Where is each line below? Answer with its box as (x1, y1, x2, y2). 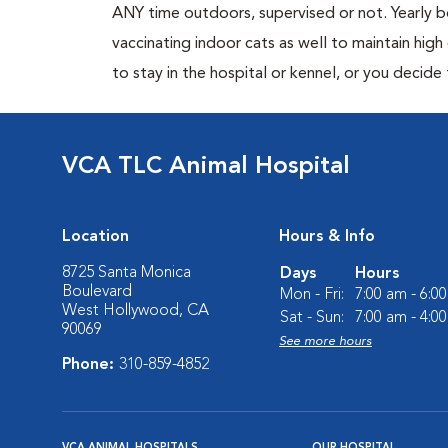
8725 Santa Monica (62, 265, 191, 281)
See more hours (279, 335, 372, 348)
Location (62, 229, 129, 245)
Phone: (62, 357, 119, 373)
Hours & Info (279, 229, 375, 245)
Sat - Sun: (280, 310, 344, 326)
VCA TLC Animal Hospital (62, 155, 350, 179)
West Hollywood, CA (62, 303, 209, 319)
